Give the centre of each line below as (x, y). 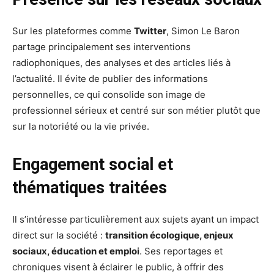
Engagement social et (93, 165)
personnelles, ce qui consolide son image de (109, 95)
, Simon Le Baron (203, 31)
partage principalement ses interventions (102, 47)
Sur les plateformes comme (73, 31)
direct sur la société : (59, 235)
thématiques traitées (90, 188)
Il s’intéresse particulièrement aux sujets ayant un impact (135, 220)
